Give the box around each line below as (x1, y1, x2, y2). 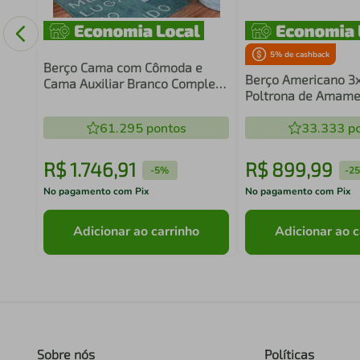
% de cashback (275, 49, 330, 60)
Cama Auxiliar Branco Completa (43, 75, 227, 91)
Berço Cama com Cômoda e (43, 59, 202, 75)
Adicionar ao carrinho (73, 223, 200, 241)
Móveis (43, 91, 85, 107)
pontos (142, 120, 186, 137)
